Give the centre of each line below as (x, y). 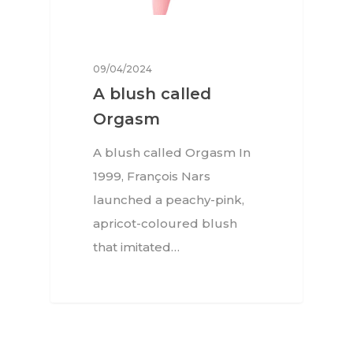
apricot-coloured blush (165, 224)
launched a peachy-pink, (169, 200)
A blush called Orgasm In (172, 153)
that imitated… (137, 247)
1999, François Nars (152, 176)
